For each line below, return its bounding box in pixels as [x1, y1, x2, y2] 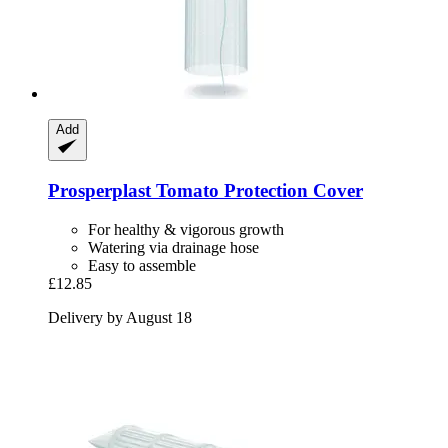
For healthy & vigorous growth [88, 220, 284, 238]
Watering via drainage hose [88, 238, 259, 256]
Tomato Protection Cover [151, 180, 363, 202]
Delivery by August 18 [48, 308, 192, 326]
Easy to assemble [88, 256, 196, 274]
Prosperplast [48, 180, 151, 202]
